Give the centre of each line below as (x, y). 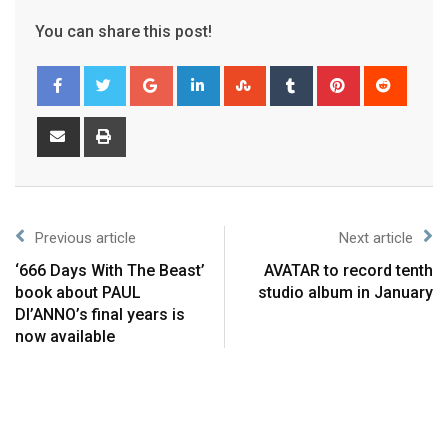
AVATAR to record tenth (348, 271)
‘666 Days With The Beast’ (110, 271)
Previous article (85, 238)
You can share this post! (123, 32)
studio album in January (345, 293)
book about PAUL (78, 293)
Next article (376, 238)
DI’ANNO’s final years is (100, 315)
